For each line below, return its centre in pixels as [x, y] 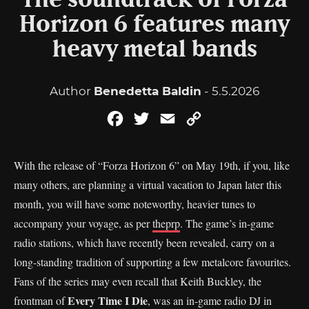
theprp [166, 223]
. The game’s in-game [227, 223]
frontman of [41, 300]
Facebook [153, 118]
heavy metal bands [154, 50]
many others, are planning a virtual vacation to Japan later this [148, 185]
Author [72, 91]
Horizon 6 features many [154, 25]
